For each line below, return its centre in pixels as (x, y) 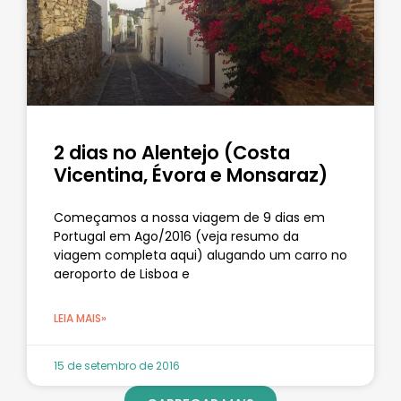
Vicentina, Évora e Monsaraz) (191, 175)
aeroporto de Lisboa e (122, 273)
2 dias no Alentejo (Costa (172, 152)
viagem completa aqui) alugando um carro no (200, 255)
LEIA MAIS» (80, 318)
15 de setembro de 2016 (117, 365)
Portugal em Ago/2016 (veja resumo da (176, 236)
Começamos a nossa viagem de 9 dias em (189, 217)
